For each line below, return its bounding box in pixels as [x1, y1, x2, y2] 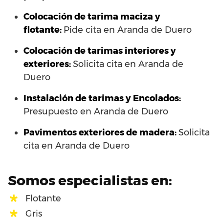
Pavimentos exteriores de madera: [23, 127, 176, 138]
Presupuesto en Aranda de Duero [23, 106, 168, 117]
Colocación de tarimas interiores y [23, 45, 176, 57]
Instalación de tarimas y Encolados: [23, 93, 181, 104]
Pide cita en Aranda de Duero [64, 24, 192, 36]
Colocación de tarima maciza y [23, 11, 160, 22]
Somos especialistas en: [8, 172, 172, 189]
